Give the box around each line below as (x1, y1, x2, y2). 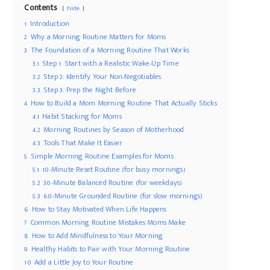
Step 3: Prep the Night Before (43, 84, 137, 97)
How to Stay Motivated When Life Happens (31, 203, 167, 216)
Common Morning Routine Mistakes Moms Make (30, 216, 186, 230)
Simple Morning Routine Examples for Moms (30, 150, 174, 163)
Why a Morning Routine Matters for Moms (30, 31, 166, 44)
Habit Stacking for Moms (42, 110, 122, 124)
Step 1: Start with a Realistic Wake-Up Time (42, 57, 179, 71)
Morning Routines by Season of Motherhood (43, 124, 184, 137)
